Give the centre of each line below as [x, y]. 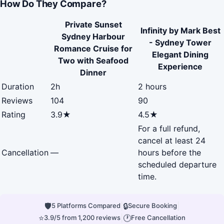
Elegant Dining [180, 54]
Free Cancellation [158, 218]
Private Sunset [93, 24]
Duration [18, 86]
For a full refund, [169, 128]
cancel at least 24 [172, 140]
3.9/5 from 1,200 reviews [82, 218]
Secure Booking [152, 206]
